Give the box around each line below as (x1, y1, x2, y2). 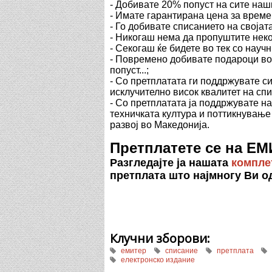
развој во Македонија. (110, 119, 209, 130)
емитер (121, 246, 146, 255)
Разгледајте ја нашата (110, 156, 231, 169)
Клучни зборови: (110, 229, 213, 246)
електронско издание (121, 255, 195, 264)
